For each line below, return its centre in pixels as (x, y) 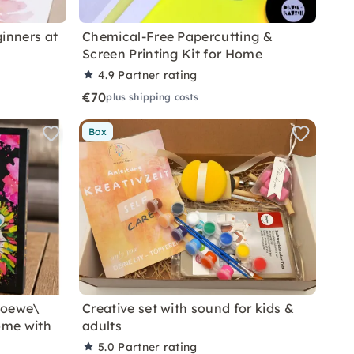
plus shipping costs (153, 97)
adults (102, 326)
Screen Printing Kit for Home (172, 54)
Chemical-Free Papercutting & (177, 36)
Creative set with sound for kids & (188, 308)
